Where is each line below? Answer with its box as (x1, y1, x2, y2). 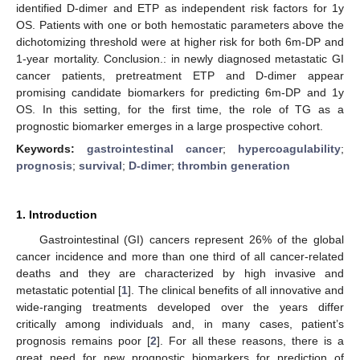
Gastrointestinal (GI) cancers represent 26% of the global (39, 233, 344, 246)
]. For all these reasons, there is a (156, 334, 345, 347)
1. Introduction (16, 208, 97, 221)
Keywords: (16, 142, 87, 155)
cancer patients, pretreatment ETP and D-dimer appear (16, 68, 344, 82)
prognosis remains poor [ (16, 334, 150, 347)
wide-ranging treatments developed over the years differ (16, 301, 344, 313)
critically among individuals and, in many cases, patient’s (16, 317, 344, 330)
